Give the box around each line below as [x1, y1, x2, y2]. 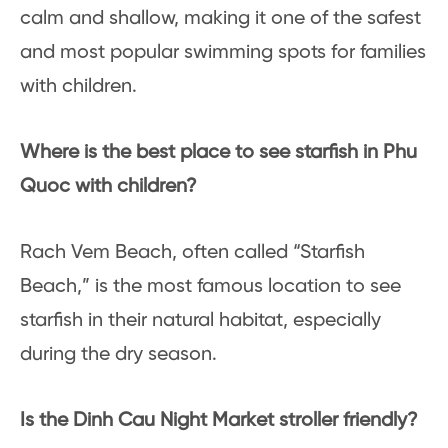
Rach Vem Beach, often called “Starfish [20, 242, 365, 264]
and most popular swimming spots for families [20, 42, 426, 64]
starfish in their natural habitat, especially [20, 310, 381, 332]
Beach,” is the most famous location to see [20, 276, 401, 298]
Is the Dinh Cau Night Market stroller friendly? [20, 410, 418, 432]
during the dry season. [20, 344, 217, 366]
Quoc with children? [20, 176, 197, 198]
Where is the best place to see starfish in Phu [20, 142, 417, 164]
